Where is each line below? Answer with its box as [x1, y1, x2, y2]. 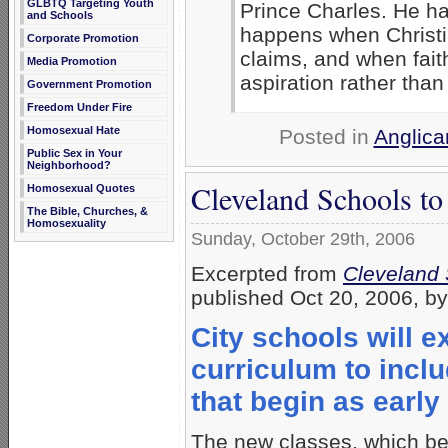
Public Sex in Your [27, 147, 122, 159]
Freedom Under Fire [27, 101, 132, 113]
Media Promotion [27, 55, 117, 67]
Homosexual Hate [27, 124, 120, 136]
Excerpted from [191, 261, 343, 285]
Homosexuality [27, 217, 106, 229]
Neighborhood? [27, 159, 111, 171]
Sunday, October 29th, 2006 [191, 228, 415, 249]
